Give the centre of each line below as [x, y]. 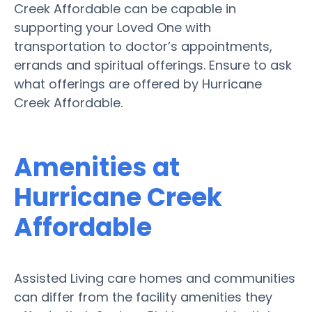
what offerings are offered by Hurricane [138, 84]
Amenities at [97, 167]
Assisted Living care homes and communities [155, 278]
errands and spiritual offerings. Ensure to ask [153, 65]
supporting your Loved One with [112, 27]
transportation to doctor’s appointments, [143, 46]
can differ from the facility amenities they [143, 297]
